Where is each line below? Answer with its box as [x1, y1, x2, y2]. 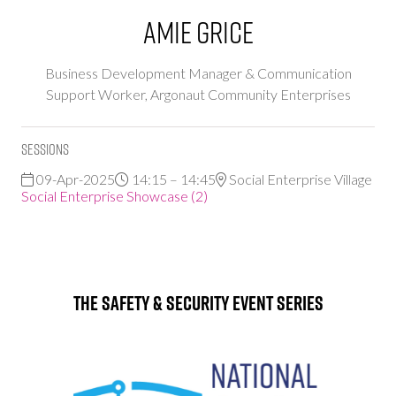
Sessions [21, 138, 69, 159]
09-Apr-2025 [34, 170, 115, 187]
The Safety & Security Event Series [72, 288, 324, 317]
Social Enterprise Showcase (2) [21, 187, 208, 204]
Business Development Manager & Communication [44, 64, 352, 81]
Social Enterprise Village [226, 170, 372, 187]
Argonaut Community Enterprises [149, 85, 351, 103]
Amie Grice [142, 11, 254, 51]
